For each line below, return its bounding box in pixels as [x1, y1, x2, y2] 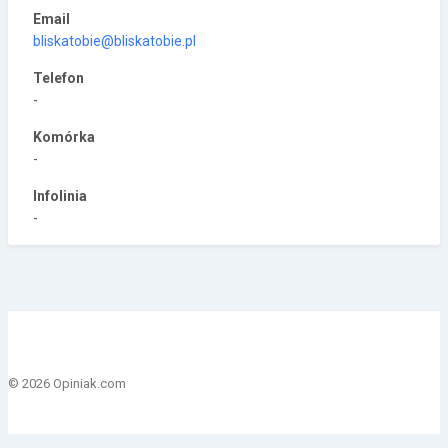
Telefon [33, 70, 84, 87]
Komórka [33, 129, 95, 146]
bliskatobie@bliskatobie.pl [33, 33, 196, 50]
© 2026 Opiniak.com [8, 376, 126, 392]
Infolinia [33, 188, 87, 205]
